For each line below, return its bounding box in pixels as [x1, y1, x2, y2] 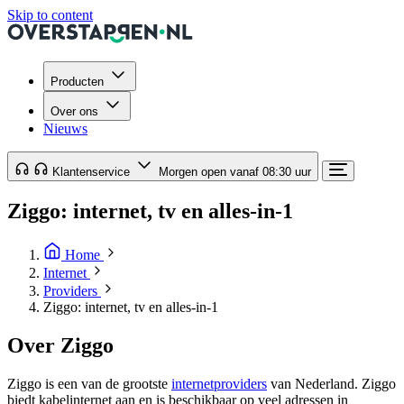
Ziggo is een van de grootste [7, 375, 171, 391]
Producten [50, 75, 104, 88]
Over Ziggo [7, 333, 114, 357]
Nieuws [43, 121, 87, 136]
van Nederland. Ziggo [267, 375, 396, 391]
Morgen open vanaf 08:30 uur [159, 165, 311, 179]
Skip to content [7, 7, 93, 23]
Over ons [50, 105, 98, 118]
